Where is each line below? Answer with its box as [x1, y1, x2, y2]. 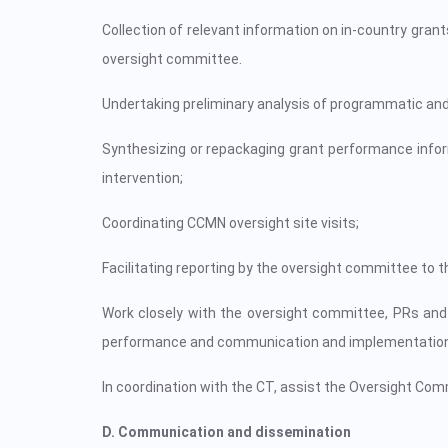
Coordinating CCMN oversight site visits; [102, 215, 359, 231]
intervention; [102, 170, 183, 186]
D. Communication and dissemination [102, 424, 351, 440]
